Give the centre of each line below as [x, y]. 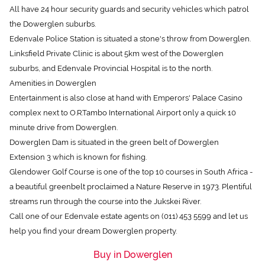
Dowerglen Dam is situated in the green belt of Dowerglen [114, 131]
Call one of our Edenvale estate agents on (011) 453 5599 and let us [129, 205]
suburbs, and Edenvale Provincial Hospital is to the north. [111, 57]
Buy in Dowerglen [132, 243]
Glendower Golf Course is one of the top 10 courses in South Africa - [131, 161]
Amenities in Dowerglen [53, 72]
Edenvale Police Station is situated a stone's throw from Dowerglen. [130, 28]
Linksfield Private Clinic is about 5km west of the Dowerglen [117, 42]
